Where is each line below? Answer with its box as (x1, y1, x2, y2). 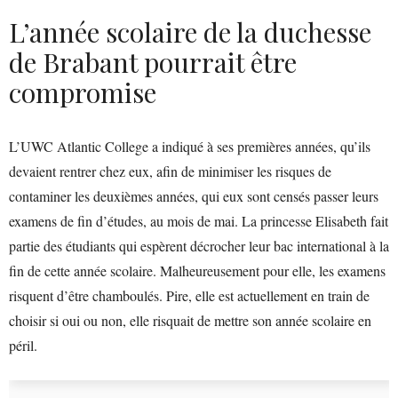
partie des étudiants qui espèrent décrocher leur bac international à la (9, 235, 389, 255)
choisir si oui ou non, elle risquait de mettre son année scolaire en (9, 310, 371, 330)
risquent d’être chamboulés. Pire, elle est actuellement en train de (9, 285, 370, 305)
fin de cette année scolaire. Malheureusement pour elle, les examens (9, 260, 386, 280)
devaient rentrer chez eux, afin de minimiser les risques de (9, 161, 331, 180)
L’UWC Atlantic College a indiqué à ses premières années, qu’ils (9, 136, 370, 155)
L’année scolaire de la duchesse (9, 13, 371, 50)
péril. (9, 335, 37, 354)
